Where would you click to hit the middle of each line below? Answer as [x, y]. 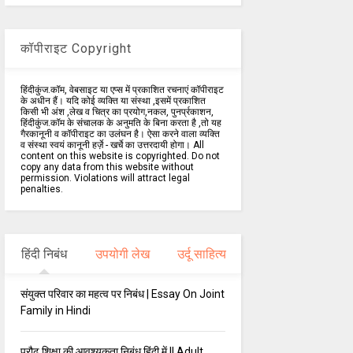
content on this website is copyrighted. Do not [120, 156]
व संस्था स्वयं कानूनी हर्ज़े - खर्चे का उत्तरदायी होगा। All [112, 145]
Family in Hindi [55, 311]
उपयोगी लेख [123, 255]
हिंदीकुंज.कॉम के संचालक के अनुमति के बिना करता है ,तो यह [121, 123]
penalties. [41, 190]
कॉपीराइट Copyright [76, 49]
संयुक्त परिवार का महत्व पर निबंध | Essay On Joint [122, 294]
